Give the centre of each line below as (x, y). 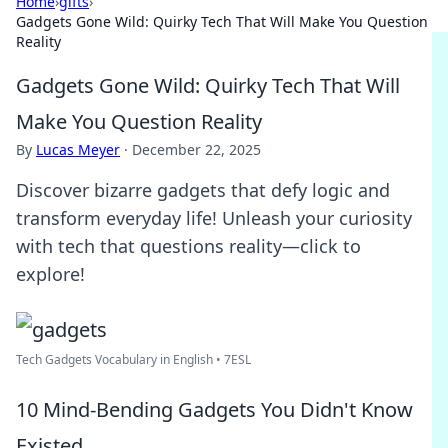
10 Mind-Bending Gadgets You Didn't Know (214, 409)
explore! (50, 274)
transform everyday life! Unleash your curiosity (214, 218)
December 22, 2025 (196, 149)
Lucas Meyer (78, 149)
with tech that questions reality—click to (188, 246)
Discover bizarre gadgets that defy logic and (203, 190)
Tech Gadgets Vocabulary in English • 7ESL (133, 359)
